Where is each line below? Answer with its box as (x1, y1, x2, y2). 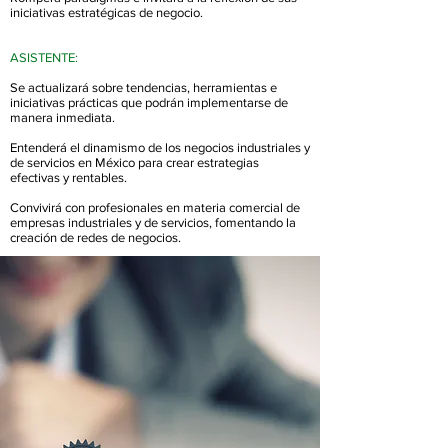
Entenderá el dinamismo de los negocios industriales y (10, 140, 310, 155)
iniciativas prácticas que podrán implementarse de (10, 95, 288, 110)
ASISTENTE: (10, 50, 78, 65)
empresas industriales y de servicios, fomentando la (10, 215, 296, 230)
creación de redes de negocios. (10, 230, 181, 245)
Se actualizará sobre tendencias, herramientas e (10, 80, 277, 95)
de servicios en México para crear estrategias (10, 155, 259, 170)
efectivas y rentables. (10, 170, 127, 185)
